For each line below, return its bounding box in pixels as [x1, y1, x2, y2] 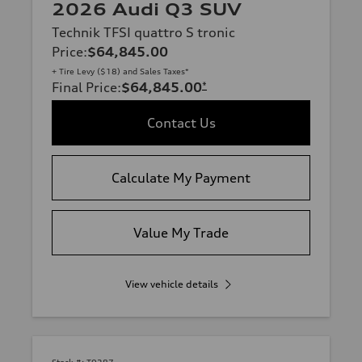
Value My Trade [133, 225, 229, 242]
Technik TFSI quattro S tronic [52, 24, 235, 41]
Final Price [52, 79, 117, 96]
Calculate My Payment [112, 170, 250, 187]
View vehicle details [124, 278, 218, 291]
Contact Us [146, 115, 216, 132]
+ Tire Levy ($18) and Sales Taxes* [52, 66, 189, 77]
